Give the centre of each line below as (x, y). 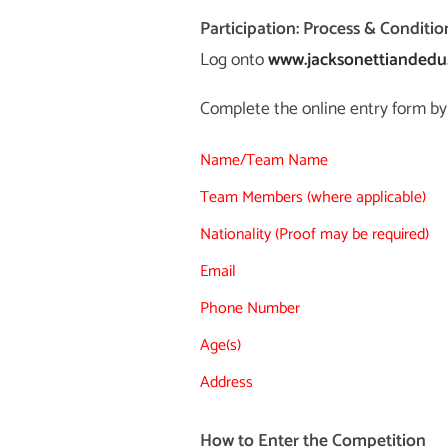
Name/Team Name (263, 161)
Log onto (233, 61)
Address (226, 383)
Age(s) (220, 346)
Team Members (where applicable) (312, 198)
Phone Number (249, 309)
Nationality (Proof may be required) (314, 235)
